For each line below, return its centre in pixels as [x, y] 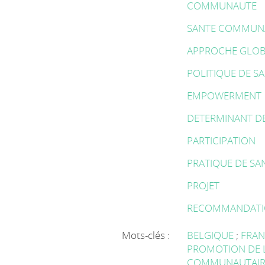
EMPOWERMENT [224, 96]
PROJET [203, 185]
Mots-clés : [146, 235]
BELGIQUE [212, 235]
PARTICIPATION [222, 140]
